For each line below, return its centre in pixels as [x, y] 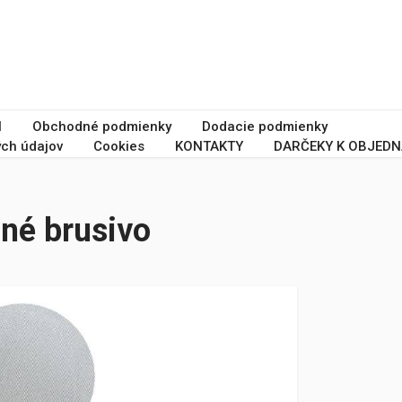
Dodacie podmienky [265, 127]
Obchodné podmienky [102, 127]
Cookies [119, 146]
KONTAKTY [209, 146]
